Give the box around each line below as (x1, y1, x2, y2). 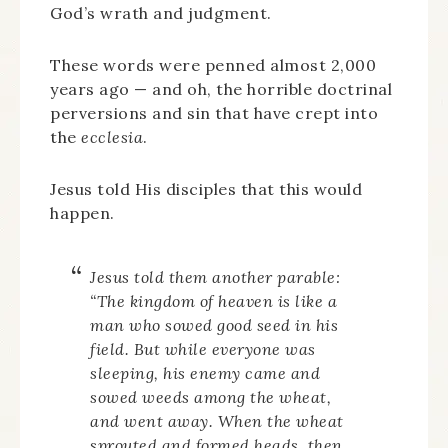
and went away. (90, 411, 213, 431)
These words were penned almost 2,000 (50, 55, 376, 75)
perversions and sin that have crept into (50, 103, 378, 123)
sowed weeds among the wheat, (90, 387, 331, 407)
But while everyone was (133, 339, 316, 359)
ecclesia (81, 127, 143, 147)
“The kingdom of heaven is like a (90, 291, 337, 311)
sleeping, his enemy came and (90, 363, 320, 383)
